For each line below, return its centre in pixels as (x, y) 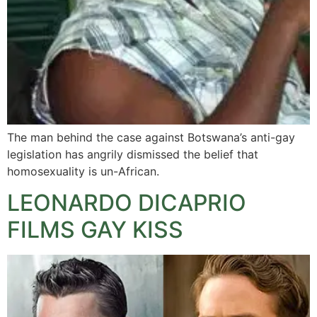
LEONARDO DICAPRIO (127, 203)
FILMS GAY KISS (95, 230)
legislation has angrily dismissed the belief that (133, 154)
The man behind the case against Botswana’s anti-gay (151, 137)
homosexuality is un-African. (83, 171)
